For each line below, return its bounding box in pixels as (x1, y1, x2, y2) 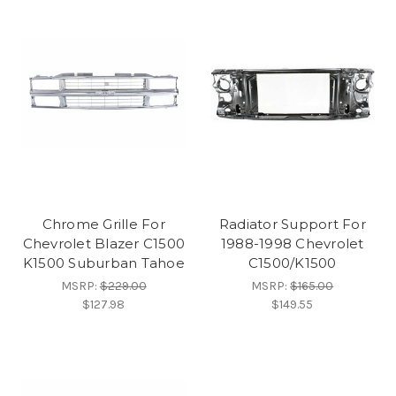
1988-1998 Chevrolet (220, 235, 364, 253)
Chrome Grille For (42, 216, 165, 233)
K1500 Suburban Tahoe (22, 255, 185, 272)
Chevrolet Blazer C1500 (22, 235, 185, 253)
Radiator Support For (218, 216, 366, 233)
